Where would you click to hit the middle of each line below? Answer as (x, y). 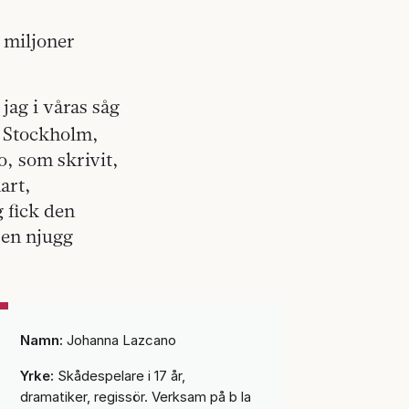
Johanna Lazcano (119, 340)
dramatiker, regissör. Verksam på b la (135, 396)
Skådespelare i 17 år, (119, 375)
